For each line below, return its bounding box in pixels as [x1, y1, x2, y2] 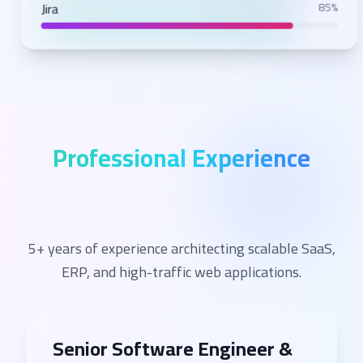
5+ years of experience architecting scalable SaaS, [28, 235, 335, 262]
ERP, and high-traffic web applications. [62, 258, 301, 285]
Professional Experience [53, 135, 310, 181]
